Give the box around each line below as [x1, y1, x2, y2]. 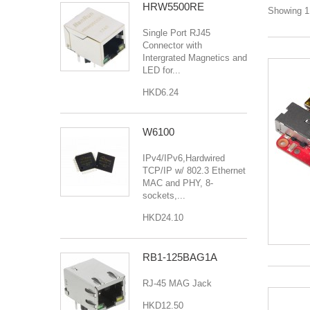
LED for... [143, 64, 181, 75]
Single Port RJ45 [143, 27, 210, 38]
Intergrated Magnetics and [143, 52, 247, 63]
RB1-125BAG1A [143, 250, 217, 263]
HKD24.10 [143, 212, 183, 223]
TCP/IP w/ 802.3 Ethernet [143, 165, 246, 176]
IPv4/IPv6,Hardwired [143, 152, 225, 163]
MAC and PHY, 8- [143, 177, 213, 188]
